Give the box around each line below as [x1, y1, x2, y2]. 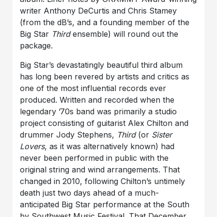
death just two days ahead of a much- [20, 188, 159, 198]
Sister [152, 130, 172, 140]
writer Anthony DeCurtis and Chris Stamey [20, 6, 177, 16]
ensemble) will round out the [73, 29, 179, 39]
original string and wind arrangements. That [20, 165, 180, 175]
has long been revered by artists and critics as [20, 72, 190, 82]
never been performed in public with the [20, 153, 169, 163]
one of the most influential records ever [20, 83, 167, 93]
